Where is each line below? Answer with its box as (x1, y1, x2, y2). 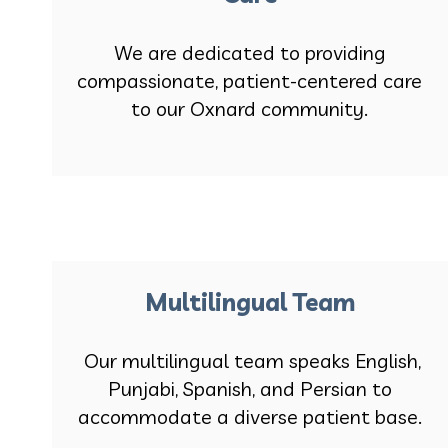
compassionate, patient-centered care (77, 68, 423, 94)
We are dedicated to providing (113, 40, 386, 66)
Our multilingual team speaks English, (78, 348, 421, 374)
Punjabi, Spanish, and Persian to (107, 376, 392, 402)
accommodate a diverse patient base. (77, 404, 422, 430)
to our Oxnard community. (131, 96, 369, 122)
